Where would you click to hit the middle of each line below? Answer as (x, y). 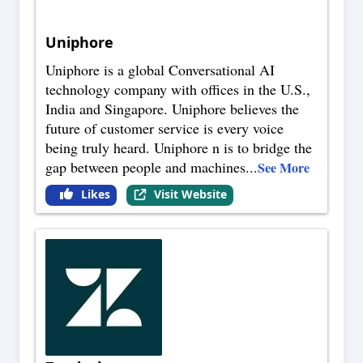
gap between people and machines (145, 167)
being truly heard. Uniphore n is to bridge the (179, 148)
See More (284, 168)
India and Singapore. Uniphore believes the (172, 109)
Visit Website (190, 194)
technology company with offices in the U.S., (178, 90)
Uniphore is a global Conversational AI (160, 70)
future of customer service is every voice (164, 128)
